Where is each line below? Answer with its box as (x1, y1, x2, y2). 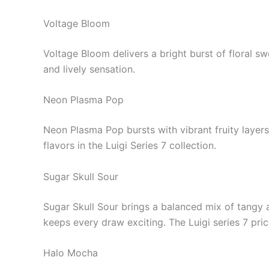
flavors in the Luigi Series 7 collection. (43, 139, 216, 152)
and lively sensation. (43, 62, 135, 75)
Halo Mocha (43, 247, 98, 259)
